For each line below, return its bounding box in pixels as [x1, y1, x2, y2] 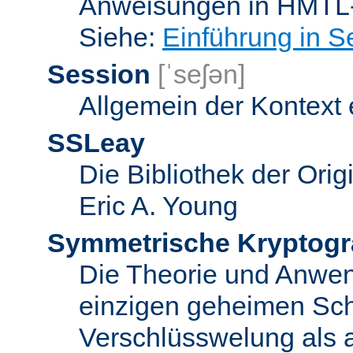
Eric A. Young [79, 190, 238, 221]
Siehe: [79, 21, 162, 52]
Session [47, 58, 150, 89]
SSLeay [47, 127, 145, 158]
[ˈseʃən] [158, 58, 245, 89]
